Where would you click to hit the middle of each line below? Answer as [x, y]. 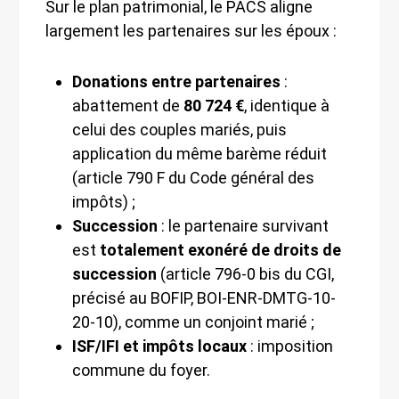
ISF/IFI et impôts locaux [159, 346]
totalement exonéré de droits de [220, 249]
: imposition [290, 346]
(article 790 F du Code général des [193, 177]
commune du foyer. [141, 370]
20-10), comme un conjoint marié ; [193, 322]
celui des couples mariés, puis [179, 129]
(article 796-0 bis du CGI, [245, 273]
